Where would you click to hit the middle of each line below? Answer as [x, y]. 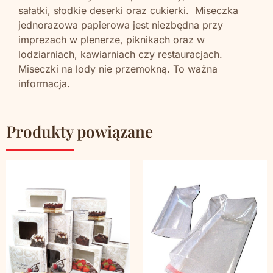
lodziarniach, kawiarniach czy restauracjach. [122, 54]
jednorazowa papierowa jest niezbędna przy [121, 25]
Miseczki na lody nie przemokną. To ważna [118, 69]
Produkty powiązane [80, 132]
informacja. [46, 83]
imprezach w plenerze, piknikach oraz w [112, 39]
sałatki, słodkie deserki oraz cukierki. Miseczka [128, 10]
